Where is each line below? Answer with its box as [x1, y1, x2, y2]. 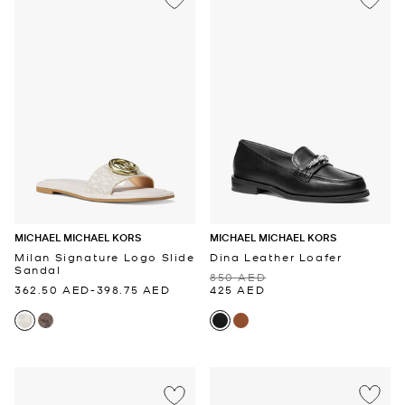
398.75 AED [96, 281, 171, 297]
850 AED [210, 268, 267, 284]
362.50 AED [14, 281, 90, 297]
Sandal [14, 261, 61, 277]
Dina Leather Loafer [210, 249, 343, 264]
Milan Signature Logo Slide [14, 249, 195, 264]
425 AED [210, 281, 266, 297]
